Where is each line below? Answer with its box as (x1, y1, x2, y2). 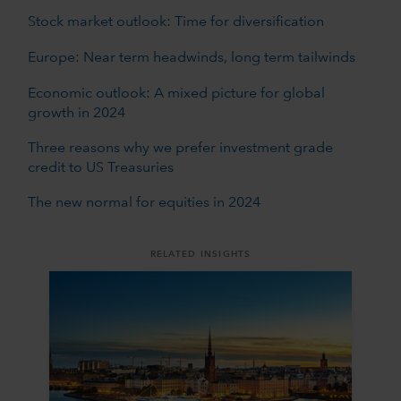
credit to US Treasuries (27, 160, 174, 175)
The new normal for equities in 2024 (27, 195, 260, 210)
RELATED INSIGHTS (149, 249, 252, 259)
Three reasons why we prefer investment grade (27, 141, 333, 156)
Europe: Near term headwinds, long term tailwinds (27, 50, 355, 65)
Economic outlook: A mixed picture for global (27, 86, 325, 101)
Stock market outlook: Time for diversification (27, 14, 324, 30)
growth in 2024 (27, 106, 125, 121)
